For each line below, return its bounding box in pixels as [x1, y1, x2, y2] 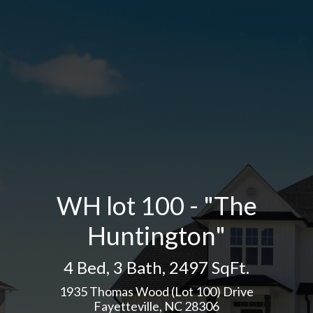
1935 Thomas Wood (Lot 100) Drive [59, 283, 254, 299]
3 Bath [113, 256, 162, 277]
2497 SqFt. [169, 256, 249, 277]
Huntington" [87, 219, 226, 251]
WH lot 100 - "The [56, 189, 257, 221]
